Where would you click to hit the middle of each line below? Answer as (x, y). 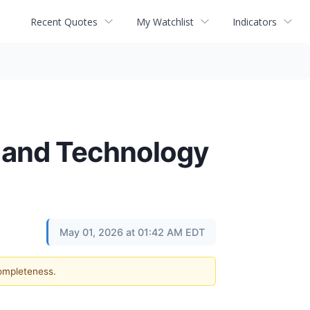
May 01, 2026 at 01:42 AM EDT (132, 232)
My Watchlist (165, 21)
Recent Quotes (64, 21)
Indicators (255, 21)
